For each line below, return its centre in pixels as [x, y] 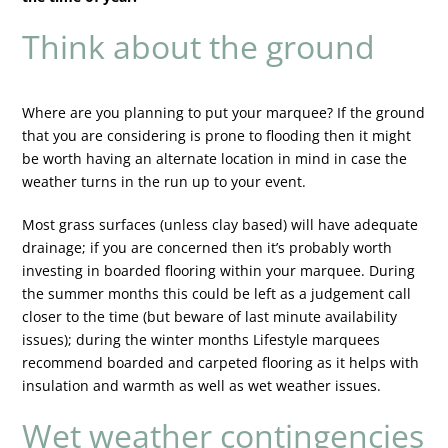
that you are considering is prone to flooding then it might [217, 135]
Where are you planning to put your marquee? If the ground [224, 112]
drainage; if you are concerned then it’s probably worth [207, 247]
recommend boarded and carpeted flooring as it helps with [221, 362]
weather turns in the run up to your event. [164, 181]
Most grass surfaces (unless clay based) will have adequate [220, 224]
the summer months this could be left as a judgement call [217, 293]
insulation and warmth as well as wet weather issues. [202, 385]
